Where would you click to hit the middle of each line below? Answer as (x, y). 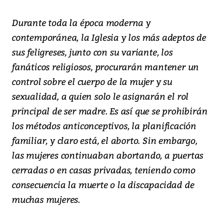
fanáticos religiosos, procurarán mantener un (106, 67)
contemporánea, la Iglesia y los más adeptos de (109, 37)
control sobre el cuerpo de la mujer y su (92, 82)
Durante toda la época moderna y (81, 23)
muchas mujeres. (46, 199)
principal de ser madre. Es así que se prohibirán (110, 111)
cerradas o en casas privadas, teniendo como (104, 170)
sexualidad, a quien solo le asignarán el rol (100, 96)
